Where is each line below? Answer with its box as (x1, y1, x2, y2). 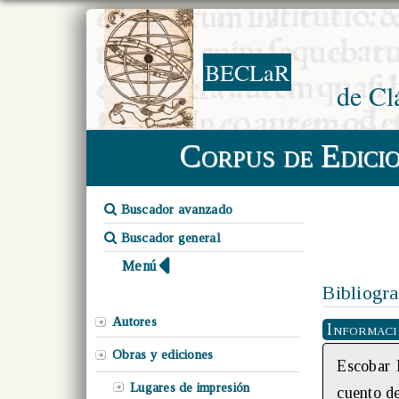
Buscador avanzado (117, 202, 233, 216)
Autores (112, 314, 157, 329)
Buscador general (117, 231, 221, 245)
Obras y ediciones (112, 347, 214, 362)
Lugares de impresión (130, 380, 250, 395)
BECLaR (205, 57, 289, 87)
